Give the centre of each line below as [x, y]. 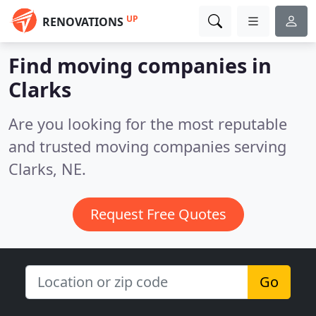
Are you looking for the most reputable [148, 124]
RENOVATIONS [83, 22]
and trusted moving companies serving [147, 146]
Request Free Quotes [158, 214]
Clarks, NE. [47, 169]
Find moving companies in [140, 65]
